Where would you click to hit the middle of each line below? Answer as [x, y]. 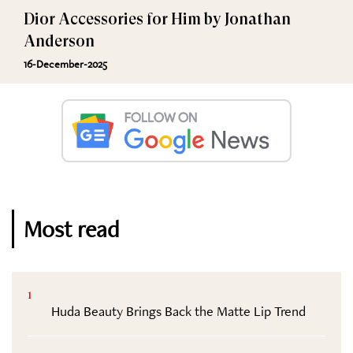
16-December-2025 [65, 64]
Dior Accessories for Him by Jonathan [157, 20]
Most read [71, 229]
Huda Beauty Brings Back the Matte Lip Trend [178, 311]
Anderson [59, 42]
